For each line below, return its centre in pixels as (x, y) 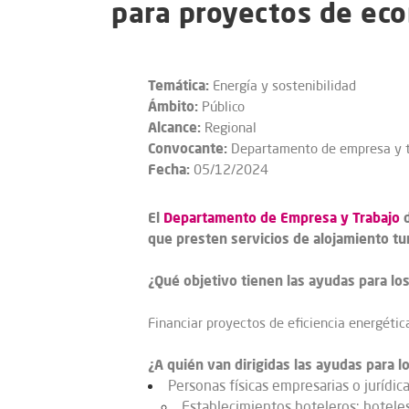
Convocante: (188, 148)
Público (221, 106)
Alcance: (174, 127)
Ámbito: (173, 106)
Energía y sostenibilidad (283, 85)
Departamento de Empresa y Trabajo (282, 217)
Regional (229, 127)
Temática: (178, 85)
